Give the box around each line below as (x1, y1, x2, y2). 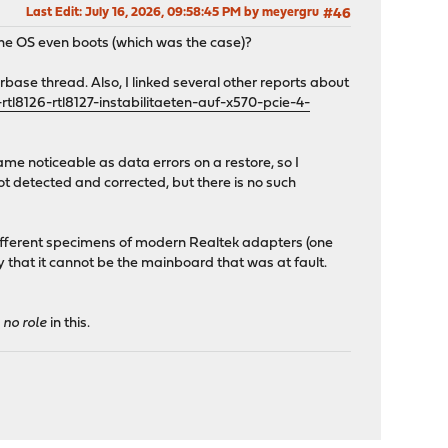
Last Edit (25, 6, 79, 20)
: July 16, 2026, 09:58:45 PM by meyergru (78, 6, 319, 20)
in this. (47, 316, 91, 332)
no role (3, 316, 48, 332)
